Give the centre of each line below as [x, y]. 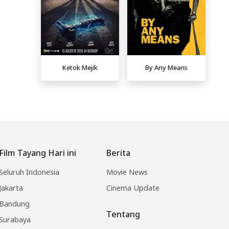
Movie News [127, 172]
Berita [118, 153]
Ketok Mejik [80, 68]
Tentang [123, 214]
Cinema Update [133, 188]
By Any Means [166, 68]
